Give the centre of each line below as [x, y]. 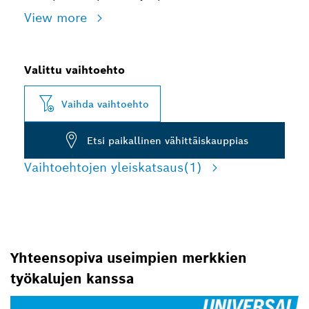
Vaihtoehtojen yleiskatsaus [104, 167]
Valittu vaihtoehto [74, 70]
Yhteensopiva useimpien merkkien [129, 258]
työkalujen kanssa [72, 279]
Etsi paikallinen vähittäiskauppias [167, 140]
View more [58, 18]
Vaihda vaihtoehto [105, 104]
